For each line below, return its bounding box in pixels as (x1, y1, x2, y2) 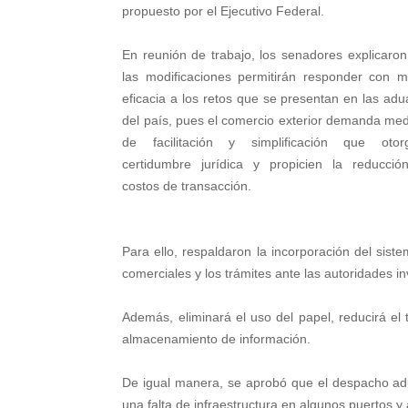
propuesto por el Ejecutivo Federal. (122, 4, 325, 18)
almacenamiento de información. (122, 331, 311, 346)
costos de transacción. (122, 178, 252, 193)
